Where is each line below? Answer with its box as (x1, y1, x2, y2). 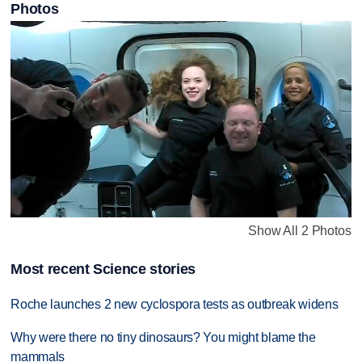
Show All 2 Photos (248, 223, 351, 238)
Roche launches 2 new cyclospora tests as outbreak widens (11, 297, 339, 311)
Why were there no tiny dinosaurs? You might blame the (11, 330, 316, 344)
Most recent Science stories (11, 260, 196, 277)
